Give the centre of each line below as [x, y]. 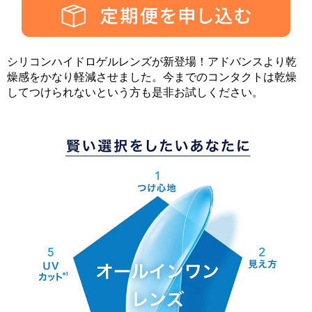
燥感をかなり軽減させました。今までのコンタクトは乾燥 [152, 77]
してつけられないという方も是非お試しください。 [135, 93]
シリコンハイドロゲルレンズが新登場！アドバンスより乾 [152, 62]
